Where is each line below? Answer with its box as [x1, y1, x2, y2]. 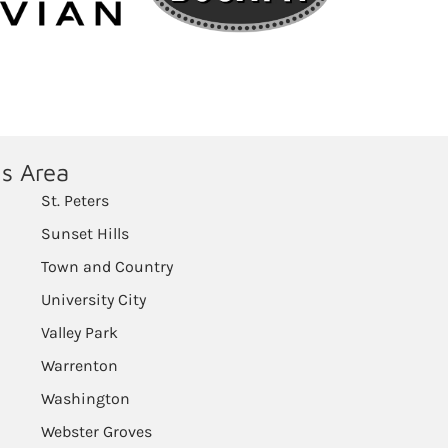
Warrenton [41, 356, 118, 375]
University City [41, 290, 146, 309]
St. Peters [41, 191, 109, 210]
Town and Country [41, 257, 173, 276]
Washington [41, 389, 130, 408]
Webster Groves [41, 422, 152, 441]
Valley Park [41, 323, 118, 342]
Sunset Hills [41, 224, 129, 243]
